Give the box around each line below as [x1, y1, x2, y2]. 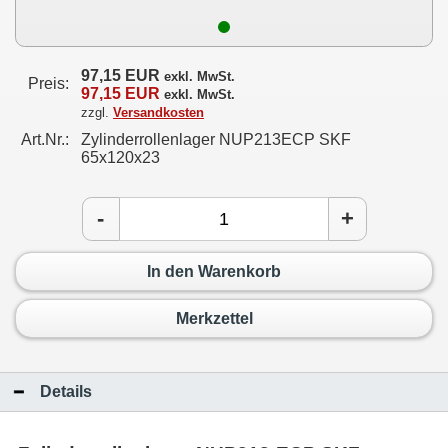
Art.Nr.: [21, 131, 69, 148]
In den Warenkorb [147, 262, 281, 280]
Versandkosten [113, 105, 204, 120]
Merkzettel [175, 309, 253, 327]
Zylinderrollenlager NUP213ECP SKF [81, 131, 351, 148]
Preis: [28, 75, 69, 92]
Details [40, 382, 92, 400]
